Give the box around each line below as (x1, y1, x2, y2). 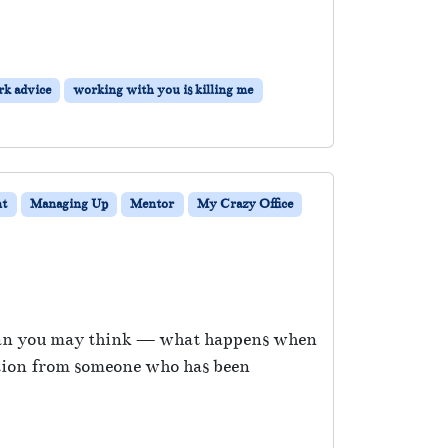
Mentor (130, 195, 175, 212)
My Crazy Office (196, 195, 293, 212)
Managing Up (29, 195, 108, 212)
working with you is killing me (73, 81, 254, 98)
